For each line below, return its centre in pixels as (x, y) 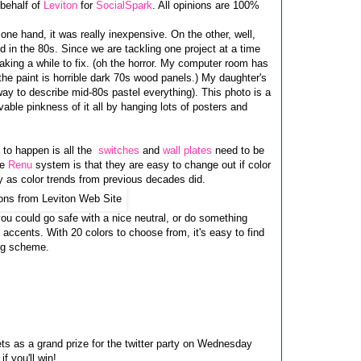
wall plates (187, 151)
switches (119, 151)
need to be (238, 151)
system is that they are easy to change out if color (151, 165)
